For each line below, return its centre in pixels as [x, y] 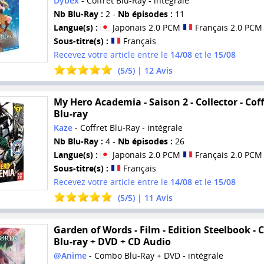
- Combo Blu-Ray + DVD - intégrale [155, 255]
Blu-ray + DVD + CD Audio [112, 241]
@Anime [70, 255]
